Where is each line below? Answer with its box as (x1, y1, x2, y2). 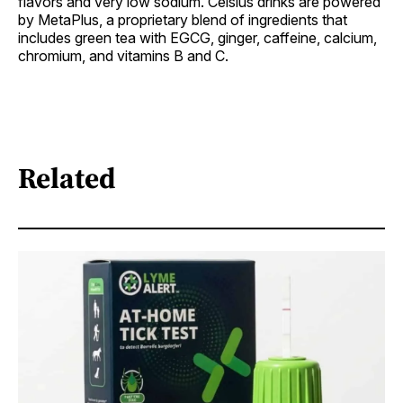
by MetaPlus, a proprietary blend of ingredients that (18, 10, 347, 29)
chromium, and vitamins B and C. (18, 46, 228, 65)
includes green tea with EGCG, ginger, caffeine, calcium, (18, 28, 377, 47)
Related (18, 158, 116, 199)
